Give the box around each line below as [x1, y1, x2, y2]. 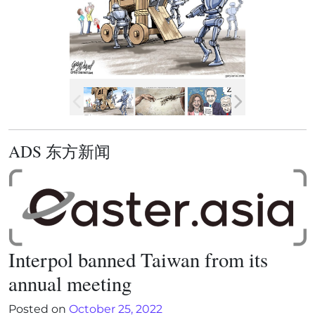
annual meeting [8, 269, 131, 297]
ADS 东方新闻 [8, 140, 110, 163]
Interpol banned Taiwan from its [8, 245, 268, 273]
